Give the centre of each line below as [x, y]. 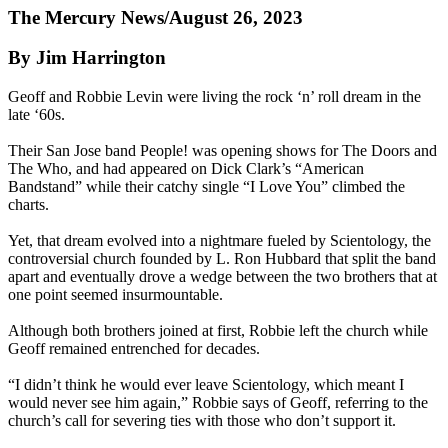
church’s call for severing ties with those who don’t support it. [202, 421]
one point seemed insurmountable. [115, 295]
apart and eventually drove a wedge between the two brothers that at [222, 277]
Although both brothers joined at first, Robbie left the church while [218, 331]
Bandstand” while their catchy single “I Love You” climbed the [206, 187]
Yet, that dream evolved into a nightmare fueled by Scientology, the [219, 241]
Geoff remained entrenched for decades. [134, 349]
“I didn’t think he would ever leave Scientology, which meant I [206, 385]
